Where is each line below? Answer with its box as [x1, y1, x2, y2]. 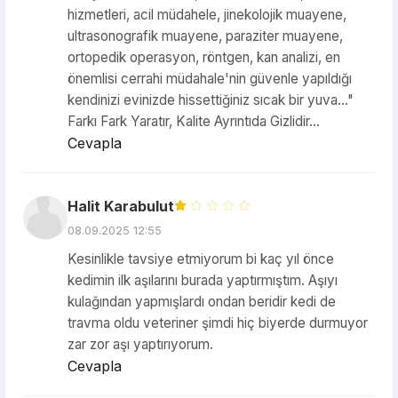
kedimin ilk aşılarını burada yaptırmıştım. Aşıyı [68, 272, 338, 289]
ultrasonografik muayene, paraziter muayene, [68, 28, 343, 44]
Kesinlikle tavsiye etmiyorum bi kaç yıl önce [68, 251, 334, 267]
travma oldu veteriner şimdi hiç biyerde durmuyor [68, 314, 368, 331]
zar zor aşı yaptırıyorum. [68, 336, 213, 353]
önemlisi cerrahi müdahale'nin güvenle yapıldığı [68, 70, 352, 87]
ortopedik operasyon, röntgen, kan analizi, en [68, 49, 340, 66]
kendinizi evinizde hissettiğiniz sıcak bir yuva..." [68, 92, 354, 108]
